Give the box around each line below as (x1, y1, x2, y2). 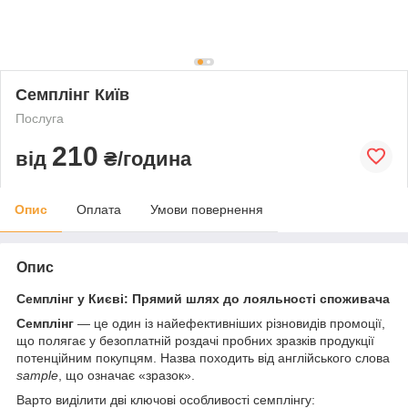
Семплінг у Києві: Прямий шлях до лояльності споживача (16, 291, 390, 306)
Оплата (76, 201, 121, 217)
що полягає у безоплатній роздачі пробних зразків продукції (16, 332, 374, 348)
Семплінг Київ (15, 85, 129, 104)
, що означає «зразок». (58, 367, 195, 382)
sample (16, 367, 58, 382)
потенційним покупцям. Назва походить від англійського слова (16, 350, 390, 365)
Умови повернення (150, 201, 263, 217)
